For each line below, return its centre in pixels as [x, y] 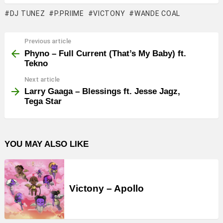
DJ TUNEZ [27, 13]
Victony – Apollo [107, 188]
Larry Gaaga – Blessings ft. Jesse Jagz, [102, 91]
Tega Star [43, 101]
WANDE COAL [157, 13]
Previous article [48, 41]
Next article [42, 79]
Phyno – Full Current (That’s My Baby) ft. [105, 53]
